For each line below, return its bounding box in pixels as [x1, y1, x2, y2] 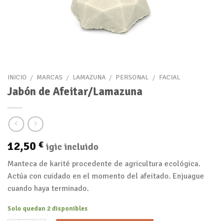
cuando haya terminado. [7, 183, 89, 193]
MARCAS [37, 73, 63, 82]
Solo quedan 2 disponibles [7, 205, 88, 213]
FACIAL [158, 73, 180, 82]
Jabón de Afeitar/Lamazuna [7, 84, 143, 99]
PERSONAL [115, 73, 149, 82]
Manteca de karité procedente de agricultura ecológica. [7, 158, 200, 169]
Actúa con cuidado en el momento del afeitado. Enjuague [7, 171, 204, 181]
